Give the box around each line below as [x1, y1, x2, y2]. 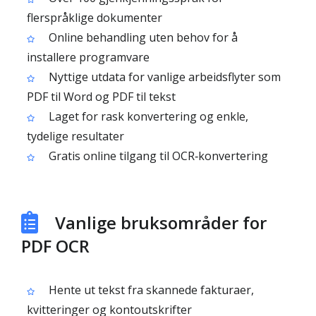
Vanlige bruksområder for [55, 211, 267, 234]
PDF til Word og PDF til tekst [27, 89, 176, 104]
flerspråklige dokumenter [27, 10, 162, 25]
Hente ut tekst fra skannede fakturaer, [46, 282, 254, 298]
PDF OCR [21, 234, 90, 257]
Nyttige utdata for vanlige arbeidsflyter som [46, 69, 281, 85]
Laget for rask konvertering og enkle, [46, 109, 248, 124]
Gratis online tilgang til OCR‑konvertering [46, 148, 268, 164]
